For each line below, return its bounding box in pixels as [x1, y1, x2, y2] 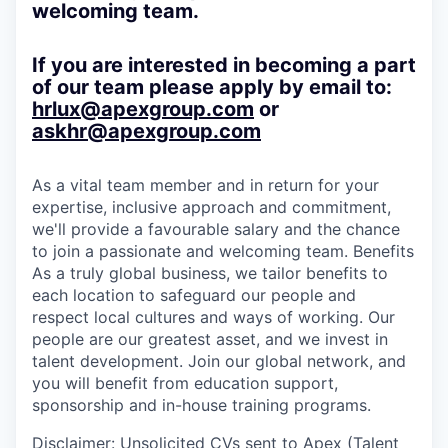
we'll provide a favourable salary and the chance [32, 218, 400, 239]
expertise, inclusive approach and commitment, [32, 196, 391, 217]
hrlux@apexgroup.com [32, 96, 254, 121]
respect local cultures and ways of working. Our [32, 306, 395, 327]
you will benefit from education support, [32, 372, 338, 393]
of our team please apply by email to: [32, 74, 392, 99]
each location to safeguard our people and [32, 284, 356, 305]
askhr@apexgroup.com [32, 118, 261, 143]
